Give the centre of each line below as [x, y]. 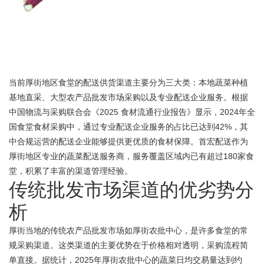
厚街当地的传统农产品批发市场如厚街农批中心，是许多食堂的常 [128, 230]
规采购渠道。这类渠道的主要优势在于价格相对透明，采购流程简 [128, 245]
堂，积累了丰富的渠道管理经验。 [71, 171]
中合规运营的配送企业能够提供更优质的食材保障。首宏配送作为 [128, 141]
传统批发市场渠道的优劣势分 [131, 190]
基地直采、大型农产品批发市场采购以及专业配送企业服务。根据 [128, 97]
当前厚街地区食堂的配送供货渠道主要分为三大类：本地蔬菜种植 [128, 82]
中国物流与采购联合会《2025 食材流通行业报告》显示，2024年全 [132, 112]
